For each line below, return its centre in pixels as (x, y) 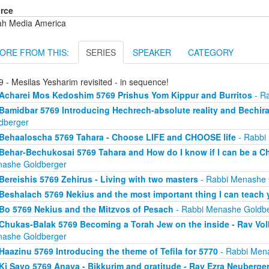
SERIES (101, 52)
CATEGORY (211, 52)
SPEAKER (152, 52)
